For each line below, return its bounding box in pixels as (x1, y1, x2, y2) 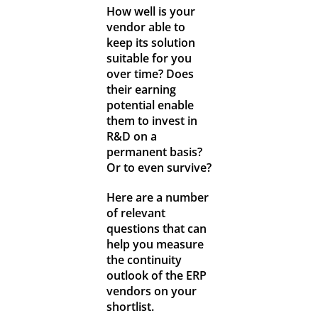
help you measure (106, 236, 204, 253)
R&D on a (106, 128, 157, 145)
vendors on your (106, 283, 197, 300)
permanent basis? (106, 144, 202, 160)
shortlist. (106, 299, 154, 315)
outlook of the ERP (106, 268, 207, 284)
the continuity (106, 252, 182, 268)
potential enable (106, 97, 194, 114)
